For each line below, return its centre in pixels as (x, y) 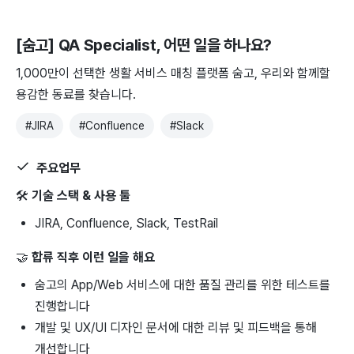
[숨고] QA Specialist (86, 45)
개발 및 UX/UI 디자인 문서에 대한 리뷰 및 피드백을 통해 (176, 327)
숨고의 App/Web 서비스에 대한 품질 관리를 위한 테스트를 (183, 284)
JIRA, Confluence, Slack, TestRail (126, 223)
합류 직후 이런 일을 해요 (93, 257)
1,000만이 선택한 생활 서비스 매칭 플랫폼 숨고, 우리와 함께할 (173, 73)
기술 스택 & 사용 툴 (81, 195)
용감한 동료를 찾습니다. (76, 94)
